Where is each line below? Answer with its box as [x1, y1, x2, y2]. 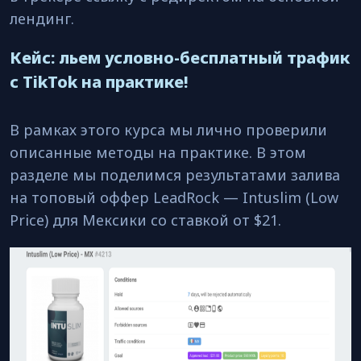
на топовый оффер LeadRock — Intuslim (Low [10, 188, 338, 207]
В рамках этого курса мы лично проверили [10, 120, 327, 139]
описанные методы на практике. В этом [10, 143, 306, 162]
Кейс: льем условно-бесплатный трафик [10, 47, 350, 68]
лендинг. [10, 9, 78, 28]
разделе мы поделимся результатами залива [10, 165, 340, 185]
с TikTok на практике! [10, 71, 189, 93]
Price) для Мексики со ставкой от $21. [10, 210, 281, 230]
